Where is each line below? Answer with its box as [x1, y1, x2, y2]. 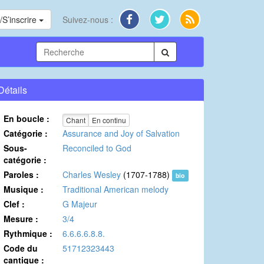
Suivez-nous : [62, 13, 114, 25]
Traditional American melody [62, 183, 169, 196]
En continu [92, 114, 126, 125]
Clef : [4, 198, 25, 210]
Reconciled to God [62, 142, 131, 154]
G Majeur [62, 198, 97, 210]
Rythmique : [4, 227, 52, 240]
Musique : [4, 183, 44, 196]
